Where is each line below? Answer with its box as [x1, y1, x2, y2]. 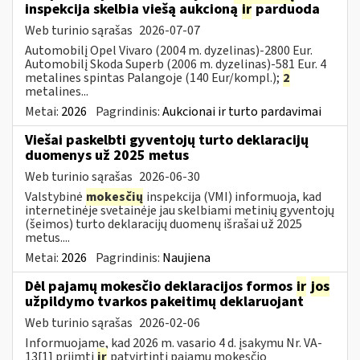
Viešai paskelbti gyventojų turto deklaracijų [25, 129, 309, 150]
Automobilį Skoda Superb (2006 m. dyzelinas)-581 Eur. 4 [25, 55, 326, 73]
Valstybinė [25, 187, 85, 206]
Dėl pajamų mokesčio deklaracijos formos [25, 276, 296, 297]
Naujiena [162, 248, 211, 267]
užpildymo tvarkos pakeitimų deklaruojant [25, 291, 304, 312]
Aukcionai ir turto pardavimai [162, 102, 321, 121]
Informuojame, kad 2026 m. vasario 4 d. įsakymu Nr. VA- [25, 333, 322, 352]
